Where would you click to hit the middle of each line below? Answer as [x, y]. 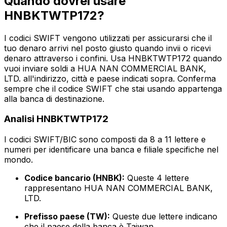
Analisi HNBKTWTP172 [56, 119]
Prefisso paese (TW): [67, 217]
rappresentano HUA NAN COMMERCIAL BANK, [119, 188]
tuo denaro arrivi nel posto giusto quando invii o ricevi [107, 48]
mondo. [18, 160]
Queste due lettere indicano [164, 217]
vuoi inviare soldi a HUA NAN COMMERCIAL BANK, [105, 68]
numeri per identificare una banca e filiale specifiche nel [111, 150]
